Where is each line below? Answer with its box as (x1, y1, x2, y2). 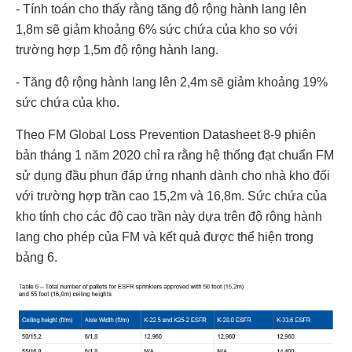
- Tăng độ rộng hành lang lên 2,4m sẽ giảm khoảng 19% (16, 75, 328, 89)
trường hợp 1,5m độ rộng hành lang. (16, 42, 218, 57)
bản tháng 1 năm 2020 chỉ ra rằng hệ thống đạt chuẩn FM (16, 148, 334, 162)
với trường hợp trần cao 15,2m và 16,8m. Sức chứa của (16, 189, 327, 203)
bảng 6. (16, 250, 57, 264)
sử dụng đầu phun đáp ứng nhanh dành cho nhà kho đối (16, 168, 330, 182)
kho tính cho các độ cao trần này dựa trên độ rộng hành (16, 209, 322, 223)
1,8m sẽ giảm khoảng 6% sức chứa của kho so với (16, 22, 298, 36)
